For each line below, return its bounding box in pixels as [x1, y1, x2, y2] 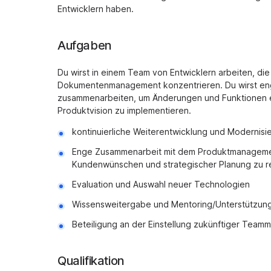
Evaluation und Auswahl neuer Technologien [72, 179, 250, 189]
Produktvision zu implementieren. [57, 105, 191, 116]
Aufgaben [57, 38, 112, 53]
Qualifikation [57, 253, 125, 268]
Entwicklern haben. [57, 4, 134, 14]
